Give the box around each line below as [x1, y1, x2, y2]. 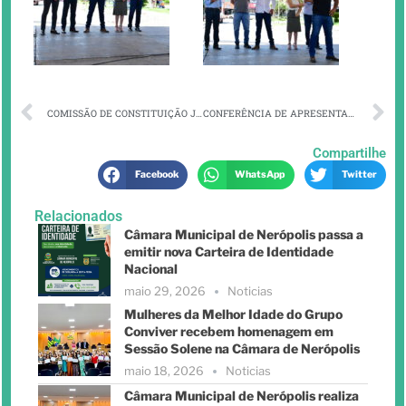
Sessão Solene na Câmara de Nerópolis [124, 340, 360, 356]
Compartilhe [313, 145, 386, 162]
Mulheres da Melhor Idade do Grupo [124, 305, 343, 322]
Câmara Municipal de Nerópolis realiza [124, 387, 359, 403]
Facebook [134, 169, 179, 181]
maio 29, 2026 [124, 283, 206, 298]
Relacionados [34, 207, 122, 225]
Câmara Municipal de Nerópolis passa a [124, 226, 363, 242]
